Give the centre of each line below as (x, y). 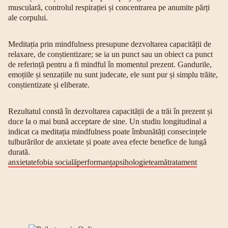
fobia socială (57, 162)
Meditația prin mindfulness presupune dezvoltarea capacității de (110, 44)
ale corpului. (28, 18)
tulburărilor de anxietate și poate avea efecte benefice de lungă (107, 142)
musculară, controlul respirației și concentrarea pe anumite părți (109, 7)
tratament (182, 162)
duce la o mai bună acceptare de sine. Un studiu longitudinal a (107, 121)
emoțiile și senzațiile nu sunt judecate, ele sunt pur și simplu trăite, (113, 75)
